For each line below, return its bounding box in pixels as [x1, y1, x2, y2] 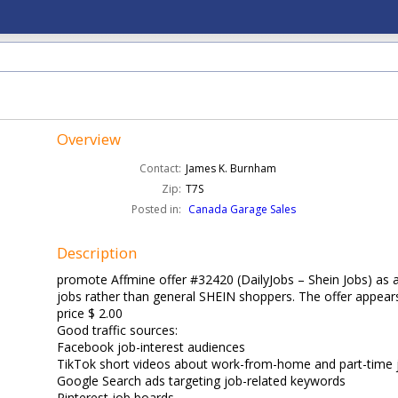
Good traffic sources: [57, 322, 179, 338]
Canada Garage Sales [188, 202, 297, 217]
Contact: [139, 161, 182, 176]
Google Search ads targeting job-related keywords [57, 372, 346, 389]
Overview [57, 129, 122, 149]
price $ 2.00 [57, 305, 123, 322]
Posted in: [131, 202, 182, 217]
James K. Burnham [186, 161, 277, 176]
